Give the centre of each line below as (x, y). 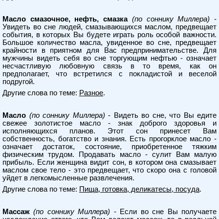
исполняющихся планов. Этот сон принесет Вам (109, 131)
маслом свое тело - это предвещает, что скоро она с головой (109, 170)
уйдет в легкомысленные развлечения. (68, 178)
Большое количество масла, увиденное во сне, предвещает (109, 43)
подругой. (19, 82)
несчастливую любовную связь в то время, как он (109, 66)
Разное (91, 93)
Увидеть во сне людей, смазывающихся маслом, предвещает (109, 27)
